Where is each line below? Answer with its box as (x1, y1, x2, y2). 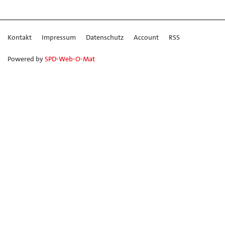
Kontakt (8, 32, 32, 42)
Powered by (8, 54, 45, 63)
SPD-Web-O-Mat (45, 54, 95, 63)
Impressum (42, 32, 76, 42)
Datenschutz (86, 32, 124, 42)
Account (134, 32, 159, 42)
